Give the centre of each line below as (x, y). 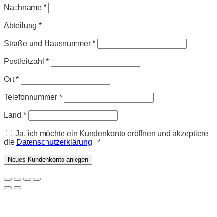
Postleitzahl (25, 61)
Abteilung (21, 25)
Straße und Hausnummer (48, 43)
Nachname (24, 7)
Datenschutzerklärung (54, 142)
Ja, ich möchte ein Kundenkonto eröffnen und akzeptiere (112, 133)
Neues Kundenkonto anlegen (48, 159)
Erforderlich (120, 141)
